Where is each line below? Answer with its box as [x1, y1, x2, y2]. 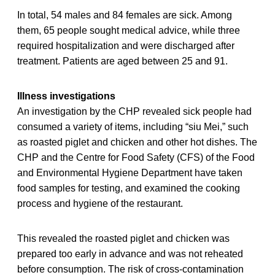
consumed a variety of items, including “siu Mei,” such [17, 121, 249, 132]
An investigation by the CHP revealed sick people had [17, 106, 252, 117]
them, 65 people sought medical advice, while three [17, 25, 240, 36]
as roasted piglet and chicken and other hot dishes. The [17, 136, 257, 147]
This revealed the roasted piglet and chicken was [17, 233, 230, 244]
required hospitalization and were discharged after [17, 40, 234, 51]
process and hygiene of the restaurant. [17, 198, 183, 209]
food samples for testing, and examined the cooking [17, 182, 240, 193]
